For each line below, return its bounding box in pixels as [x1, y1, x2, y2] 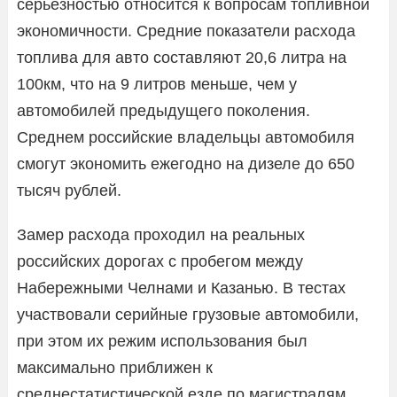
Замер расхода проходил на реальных [17, 225, 305, 244]
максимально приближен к [17, 358, 213, 377]
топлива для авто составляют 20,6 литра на [17, 48, 346, 66]
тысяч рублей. [17, 181, 121, 199]
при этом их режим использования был [17, 331, 307, 350]
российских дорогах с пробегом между [17, 252, 303, 270]
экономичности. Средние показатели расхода [17, 21, 355, 40]
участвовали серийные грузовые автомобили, [17, 305, 359, 323]
